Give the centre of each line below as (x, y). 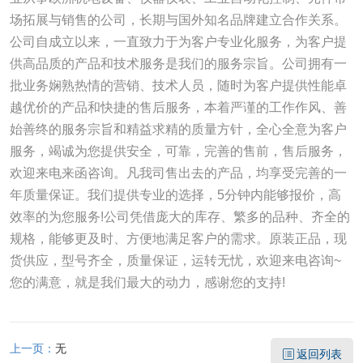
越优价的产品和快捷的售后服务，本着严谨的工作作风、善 (178, 108)
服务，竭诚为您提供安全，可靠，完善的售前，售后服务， (178, 152)
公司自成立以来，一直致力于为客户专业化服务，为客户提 (178, 42)
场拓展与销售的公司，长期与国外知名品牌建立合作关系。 (178, 20)
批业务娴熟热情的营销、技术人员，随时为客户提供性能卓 (178, 86)
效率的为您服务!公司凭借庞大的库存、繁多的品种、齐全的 (179, 217)
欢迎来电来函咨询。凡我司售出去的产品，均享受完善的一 (178, 173)
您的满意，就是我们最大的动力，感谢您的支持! (147, 283)
